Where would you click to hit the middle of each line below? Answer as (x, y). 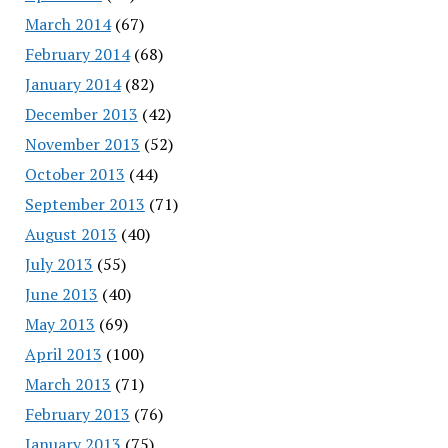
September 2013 (84, 203)
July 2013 (58, 263)
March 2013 (67, 383)
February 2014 (77, 53)
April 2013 (63, 353)
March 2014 (67, 23)
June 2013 (61, 293)
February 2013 (77, 413)
